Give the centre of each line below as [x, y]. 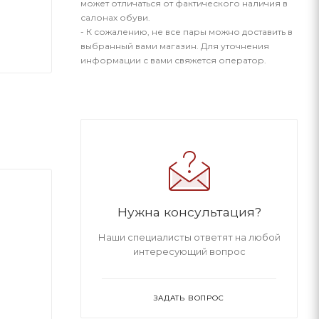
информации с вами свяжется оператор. [173, 60]
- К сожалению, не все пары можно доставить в [187, 32]
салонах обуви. [115, 17]
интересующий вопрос [189, 251]
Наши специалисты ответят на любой [189, 237]
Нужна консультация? [189, 212]
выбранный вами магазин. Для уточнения [175, 46]
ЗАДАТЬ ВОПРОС [189, 298]
